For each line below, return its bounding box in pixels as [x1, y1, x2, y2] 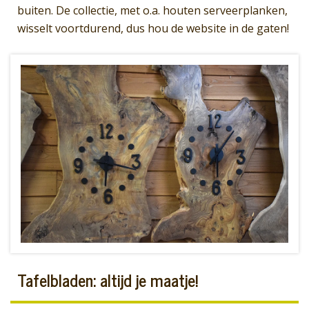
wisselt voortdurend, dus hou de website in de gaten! [17, 20, 289, 36]
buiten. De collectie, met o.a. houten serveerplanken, [17, 2, 288, 18]
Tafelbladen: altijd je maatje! [17, 266, 198, 294]
